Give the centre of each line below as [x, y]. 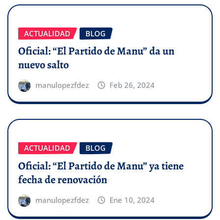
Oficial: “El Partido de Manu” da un [96, 51]
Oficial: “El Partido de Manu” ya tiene [101, 166]
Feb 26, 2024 [132, 85]
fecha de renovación [63, 180]
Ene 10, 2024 [132, 200]
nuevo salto [43, 65]
